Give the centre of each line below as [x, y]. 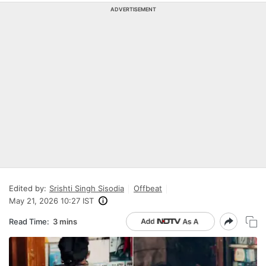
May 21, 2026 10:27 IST [51, 201]
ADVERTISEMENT [133, 9]
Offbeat [148, 188]
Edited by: [28, 188]
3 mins [65, 221]
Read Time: [29, 221]
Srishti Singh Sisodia [87, 188]
